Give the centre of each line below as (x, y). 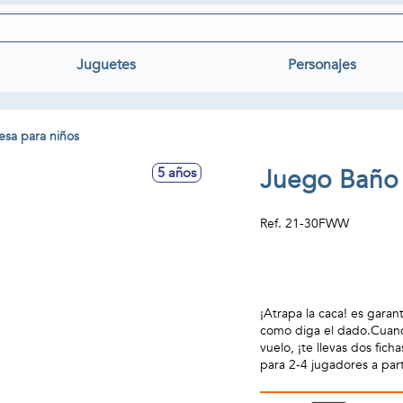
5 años (177, 173)
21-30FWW (318, 224)
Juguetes (106, 65)
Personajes (322, 65)
